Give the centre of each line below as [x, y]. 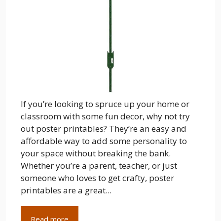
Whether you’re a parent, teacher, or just [99, 166]
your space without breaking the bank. [96, 153]
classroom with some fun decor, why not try [105, 116]
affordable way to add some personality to [104, 141]
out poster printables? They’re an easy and [104, 129]
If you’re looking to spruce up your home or [105, 104]
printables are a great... [66, 190]
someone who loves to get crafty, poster [97, 178]
